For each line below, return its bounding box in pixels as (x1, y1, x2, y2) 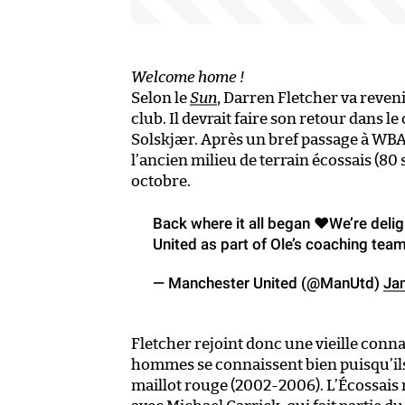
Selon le (131, 90, 190, 107)
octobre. (131, 174, 191, 190)
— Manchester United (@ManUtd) (153, 274, 383, 293)
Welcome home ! (131, 70, 244, 86)
